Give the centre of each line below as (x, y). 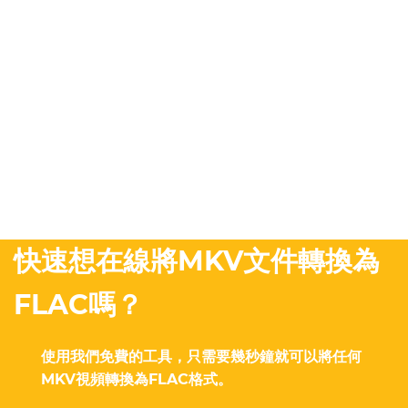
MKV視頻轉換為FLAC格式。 (137, 380)
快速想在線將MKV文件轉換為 (197, 261)
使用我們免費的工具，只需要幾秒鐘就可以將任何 (201, 357)
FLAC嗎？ (78, 305)
